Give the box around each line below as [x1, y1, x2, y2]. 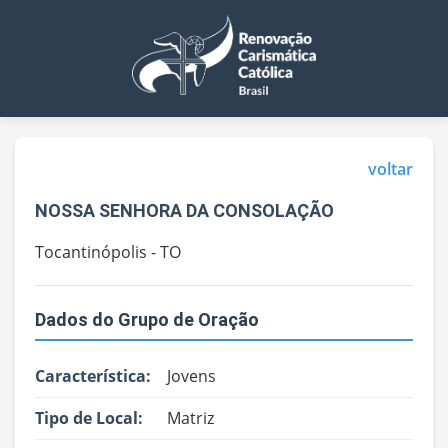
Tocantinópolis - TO [35, 240, 181, 263]
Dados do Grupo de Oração [35, 308, 259, 330]
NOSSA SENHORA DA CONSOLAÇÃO [35, 199, 334, 221]
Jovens [167, 364, 216, 387]
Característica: [35, 364, 151, 387]
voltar [368, 157, 413, 180]
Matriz [167, 406, 214, 429]
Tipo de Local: [35, 406, 143, 429]
